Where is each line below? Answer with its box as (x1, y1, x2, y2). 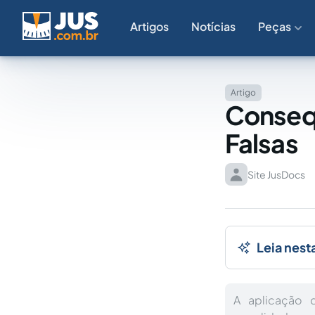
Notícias (191, 19, 236, 34)
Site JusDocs (247, 168, 305, 181)
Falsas (225, 127, 298, 159)
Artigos (130, 19, 169, 34)
